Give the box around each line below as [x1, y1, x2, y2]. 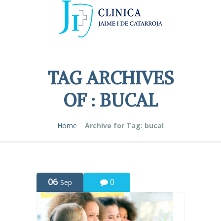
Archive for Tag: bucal [85, 121, 164, 130]
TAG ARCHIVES [47, 67, 174, 89]
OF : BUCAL [63, 89, 158, 111]
